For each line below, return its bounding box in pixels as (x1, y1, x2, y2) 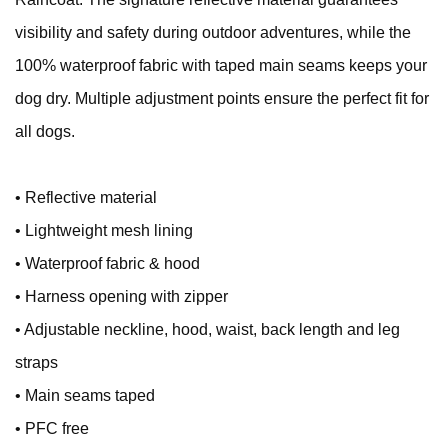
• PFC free (15, 419, 89, 437)
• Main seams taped (15, 386, 159, 404)
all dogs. (15, 122, 75, 140)
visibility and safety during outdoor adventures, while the (15, 23, 411, 41)
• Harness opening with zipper (15, 287, 228, 305)
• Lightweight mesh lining (15, 221, 193, 239)
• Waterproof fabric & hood (15, 254, 200, 272)
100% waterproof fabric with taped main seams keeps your (15, 56, 427, 74)
